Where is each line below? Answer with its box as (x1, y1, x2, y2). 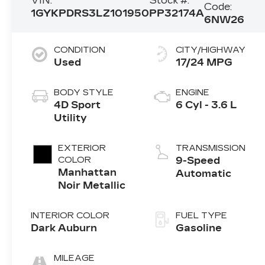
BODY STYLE (54, 88, 114, 98)
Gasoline (175, 222, 222, 234)
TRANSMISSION (175, 143, 245, 154)
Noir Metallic (58, 180, 126, 192)
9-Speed (175, 155, 220, 167)
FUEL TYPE (175, 211, 227, 221)
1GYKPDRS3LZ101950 (31, 8, 150, 20)
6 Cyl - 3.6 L (175, 99, 237, 111)
